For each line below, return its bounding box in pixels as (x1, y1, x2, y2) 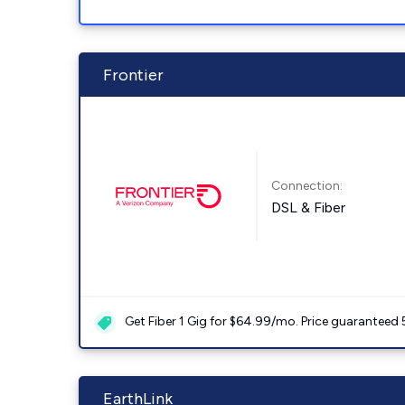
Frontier (103, 65, 164, 85)
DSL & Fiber (271, 198, 346, 216)
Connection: (271, 177, 344, 193)
